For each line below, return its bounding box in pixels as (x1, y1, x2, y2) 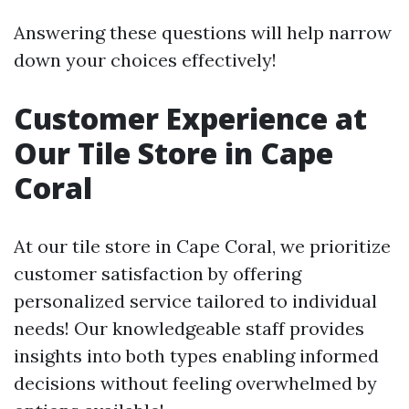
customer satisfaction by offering (14, 262, 301, 285)
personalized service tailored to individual (14, 289, 377, 312)
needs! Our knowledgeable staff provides (14, 317, 364, 340)
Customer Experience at (14, 99, 367, 138)
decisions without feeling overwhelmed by (14, 372, 377, 394)
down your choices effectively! (14, 48, 277, 71)
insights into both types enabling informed (14, 344, 379, 367)
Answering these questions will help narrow (14, 21, 392, 44)
